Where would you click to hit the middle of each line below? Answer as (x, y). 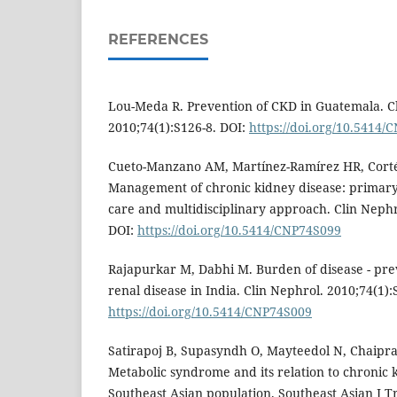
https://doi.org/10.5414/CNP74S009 (210, 312)
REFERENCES (158, 40)
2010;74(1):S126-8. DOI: (179, 128)
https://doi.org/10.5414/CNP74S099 (239, 230)
